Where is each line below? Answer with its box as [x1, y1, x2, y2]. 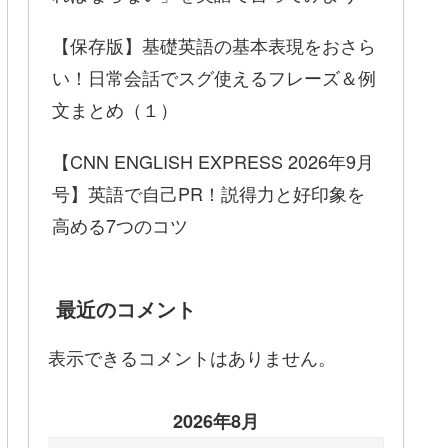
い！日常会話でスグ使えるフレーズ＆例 [52, 63, 376, 90]
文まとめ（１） [52, 95, 178, 122]
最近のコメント [56, 293, 196, 323]
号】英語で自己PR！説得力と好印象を [52, 179, 365, 206]
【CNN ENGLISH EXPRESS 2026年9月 [52, 147, 374, 174]
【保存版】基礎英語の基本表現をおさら [52, 31, 376, 58]
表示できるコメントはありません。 [48, 343, 336, 370]
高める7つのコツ [52, 211, 188, 238]
